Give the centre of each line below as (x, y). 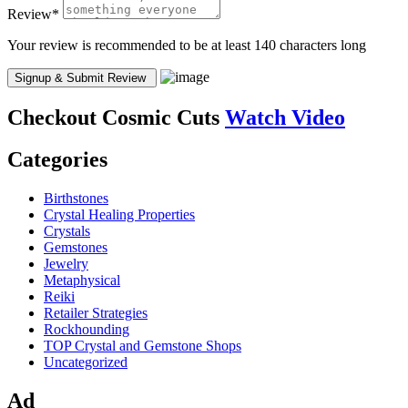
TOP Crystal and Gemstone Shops (143, 346)
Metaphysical (82, 280)
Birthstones (76, 199)
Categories (57, 160)
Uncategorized (86, 362)
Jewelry (66, 264)
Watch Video (285, 117)
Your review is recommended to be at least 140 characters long (187, 45)
